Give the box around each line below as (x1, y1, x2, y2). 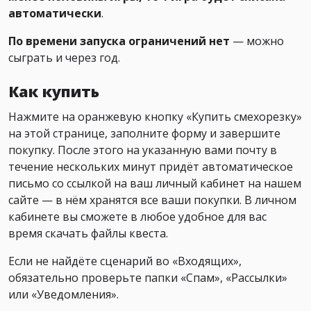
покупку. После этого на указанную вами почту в (8, 142, 277, 158)
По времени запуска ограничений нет (8, 33, 230, 49)
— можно (230, 33, 284, 49)
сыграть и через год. (8, 50, 120, 66)
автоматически (8, 6, 101, 22)
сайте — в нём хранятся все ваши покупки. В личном (8, 192, 296, 208)
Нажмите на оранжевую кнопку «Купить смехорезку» (8, 109, 302, 125)
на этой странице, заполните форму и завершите (8, 126, 280, 142)
